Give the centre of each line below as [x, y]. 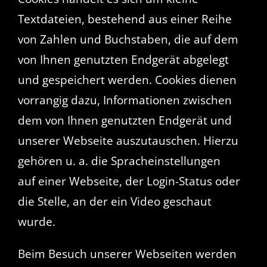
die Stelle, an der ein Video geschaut [114, 201]
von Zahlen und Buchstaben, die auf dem [128, 39]
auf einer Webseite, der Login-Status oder [129, 181]
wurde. [36, 221]
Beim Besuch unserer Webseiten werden [127, 254]
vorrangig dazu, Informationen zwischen [125, 100]
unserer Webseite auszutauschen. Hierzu [128, 140]
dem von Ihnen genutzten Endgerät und [125, 120]
